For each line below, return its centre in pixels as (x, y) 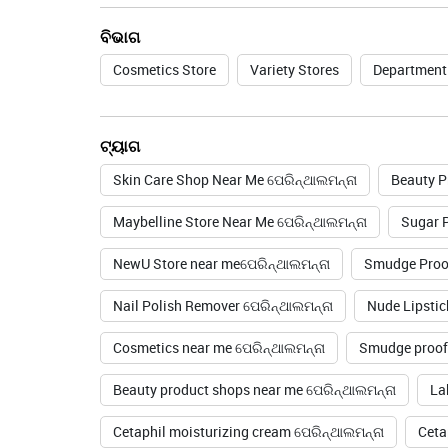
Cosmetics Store (164, 70)
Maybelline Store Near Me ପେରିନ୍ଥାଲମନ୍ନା (239, 222)
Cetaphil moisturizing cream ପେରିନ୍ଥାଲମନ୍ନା (248, 432)
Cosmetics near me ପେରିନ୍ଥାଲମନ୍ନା (218, 348)
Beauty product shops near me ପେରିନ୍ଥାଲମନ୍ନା (254, 390)
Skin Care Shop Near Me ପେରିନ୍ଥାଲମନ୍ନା (234, 180)
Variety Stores (294, 70)
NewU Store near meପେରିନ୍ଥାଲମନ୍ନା (221, 264)
